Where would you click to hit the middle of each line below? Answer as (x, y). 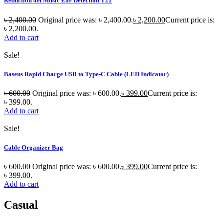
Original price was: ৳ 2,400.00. (86, 20)
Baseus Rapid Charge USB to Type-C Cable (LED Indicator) (86, 74)
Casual (21, 205)
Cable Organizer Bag (33, 148)
